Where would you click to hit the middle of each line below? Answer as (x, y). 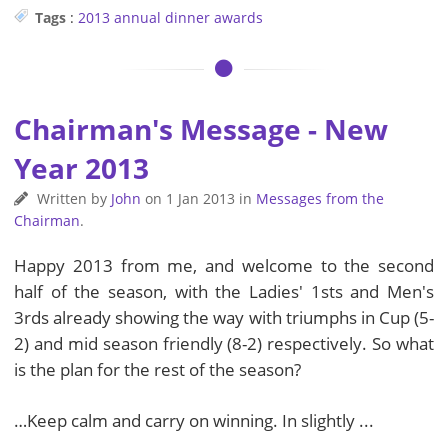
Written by (71, 198)
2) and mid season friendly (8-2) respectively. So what (224, 343)
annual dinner (162, 17)
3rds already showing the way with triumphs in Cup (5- (224, 317)
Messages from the (319, 198)
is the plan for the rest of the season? (157, 369)
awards (238, 17)
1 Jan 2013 (200, 198)
